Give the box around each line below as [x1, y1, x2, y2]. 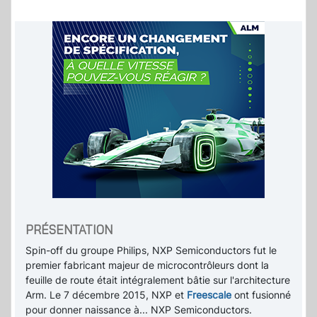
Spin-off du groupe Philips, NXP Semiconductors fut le [25, 244, 277, 257]
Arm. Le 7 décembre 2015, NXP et [25, 289, 187, 301]
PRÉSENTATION [25, 222, 113, 238]
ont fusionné [231, 289, 291, 301]
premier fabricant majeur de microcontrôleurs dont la [25, 259, 269, 272]
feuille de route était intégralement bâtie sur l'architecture [25, 274, 290, 287]
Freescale [187, 289, 231, 301]
